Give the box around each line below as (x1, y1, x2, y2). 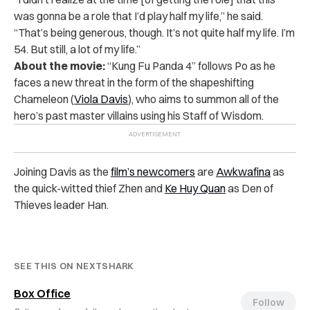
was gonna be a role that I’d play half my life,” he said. (14, 8, 263, 23)
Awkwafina (216, 164, 271, 179)
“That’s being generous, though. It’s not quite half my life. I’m (14, 25, 295, 39)
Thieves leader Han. (14, 197, 109, 212)
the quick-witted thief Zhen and (14, 181, 165, 195)
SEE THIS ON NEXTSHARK (14, 259, 134, 271)
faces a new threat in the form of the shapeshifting (14, 75, 254, 89)
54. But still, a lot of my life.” (14, 42, 140, 56)
